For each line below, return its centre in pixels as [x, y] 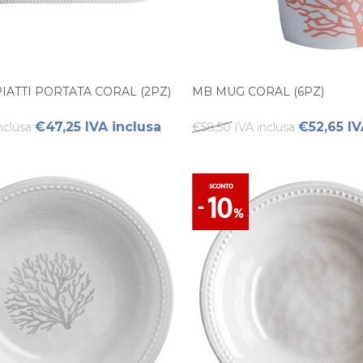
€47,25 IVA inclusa [98, 127]
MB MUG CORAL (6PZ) [258, 92]
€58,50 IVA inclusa [243, 127]
